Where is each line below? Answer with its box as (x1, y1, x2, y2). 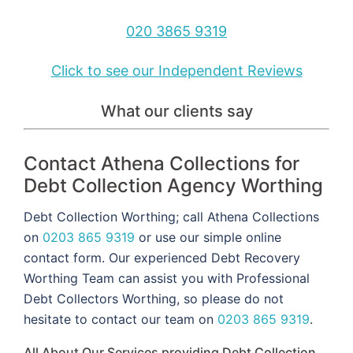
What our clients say (100, 101, 253, 121)
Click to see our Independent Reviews (50, 61, 303, 79)
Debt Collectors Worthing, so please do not (24, 290, 284, 307)
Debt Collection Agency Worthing (24, 173, 323, 197)
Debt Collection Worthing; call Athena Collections (24, 208, 319, 225)
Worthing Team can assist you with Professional (24, 269, 310, 286)
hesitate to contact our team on (24, 310, 217, 327)
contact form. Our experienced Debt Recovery (24, 249, 300, 266)
